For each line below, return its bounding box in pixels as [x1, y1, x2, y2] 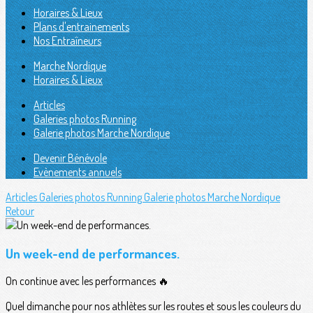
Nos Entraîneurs [34, 34, 101, 48]
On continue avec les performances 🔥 [6, 274, 169, 289]
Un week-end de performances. [6, 245, 180, 261]
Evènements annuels [34, 165, 122, 179]
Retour [6, 204, 34, 218]
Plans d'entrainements [34, 20, 129, 34]
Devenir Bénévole [34, 151, 107, 165]
